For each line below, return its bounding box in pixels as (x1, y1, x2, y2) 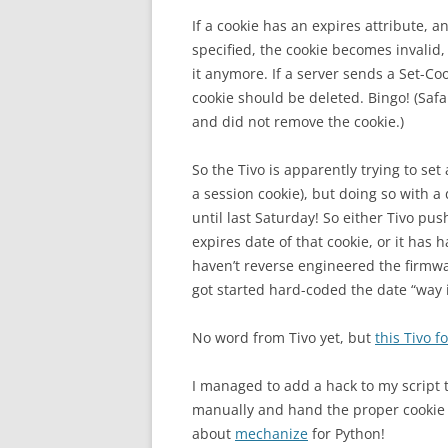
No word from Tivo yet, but (192, 328, 375, 347)
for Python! (308, 424, 385, 443)
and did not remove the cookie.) (192, 112, 404, 131)
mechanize (235, 424, 308, 443)
